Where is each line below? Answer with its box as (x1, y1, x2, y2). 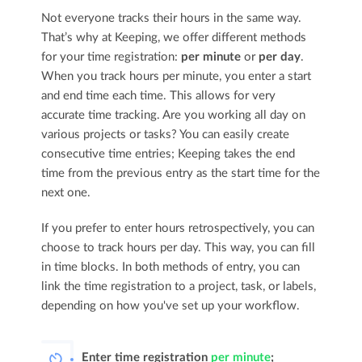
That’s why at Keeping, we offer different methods (41, 32, 307, 44)
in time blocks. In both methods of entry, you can (41, 261, 301, 273)
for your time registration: (41, 51, 182, 63)
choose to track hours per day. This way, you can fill (41, 242, 316, 254)
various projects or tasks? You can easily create (41, 128, 290, 141)
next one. (41, 187, 91, 199)
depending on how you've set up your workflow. (41, 300, 301, 312)
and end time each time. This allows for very (41, 90, 276, 102)
